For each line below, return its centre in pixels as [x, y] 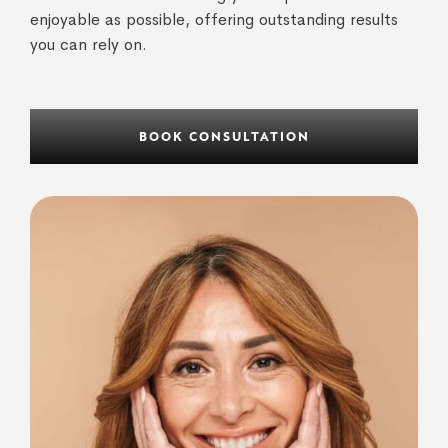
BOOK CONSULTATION [224, 138]
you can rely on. [88, 45]
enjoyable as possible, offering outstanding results [214, 20]
